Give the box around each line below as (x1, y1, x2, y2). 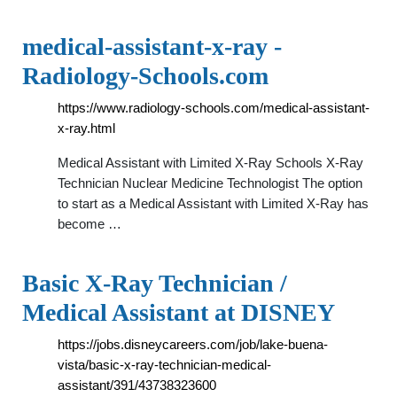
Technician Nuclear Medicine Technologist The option (58, 175, 362, 191)
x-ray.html (58, 121, 115, 136)
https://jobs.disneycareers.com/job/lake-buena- (58, 337, 328, 352)
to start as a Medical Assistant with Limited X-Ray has (58, 196, 369, 211)
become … (58, 216, 121, 231)
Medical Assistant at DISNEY (22, 299, 335, 326)
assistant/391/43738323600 (58, 378, 216, 393)
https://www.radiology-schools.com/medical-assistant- (58, 100, 370, 115)
